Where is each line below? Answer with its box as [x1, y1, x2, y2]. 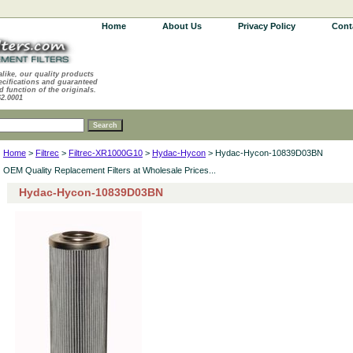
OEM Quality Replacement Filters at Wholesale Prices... [3, 165, 216, 175]
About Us [162, 21, 202, 31]
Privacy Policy [238, 21, 295, 31]
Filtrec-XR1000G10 [69, 148, 143, 158]
